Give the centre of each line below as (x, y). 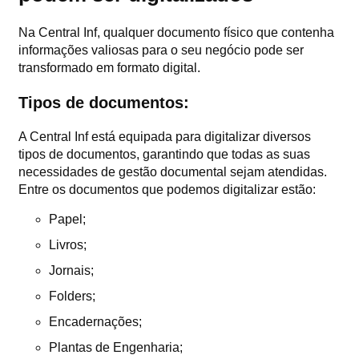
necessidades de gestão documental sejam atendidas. (173, 171)
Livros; (68, 244)
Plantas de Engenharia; (116, 347)
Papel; (67, 219)
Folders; (72, 296)
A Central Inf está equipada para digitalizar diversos (165, 136)
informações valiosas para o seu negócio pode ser (161, 50)
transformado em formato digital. (109, 67)
